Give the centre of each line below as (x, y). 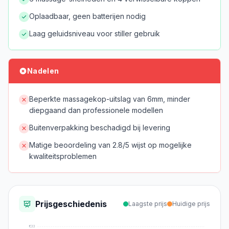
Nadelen (43, 71)
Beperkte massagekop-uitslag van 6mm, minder (110, 99)
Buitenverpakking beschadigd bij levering (100, 128)
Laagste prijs (148, 204)
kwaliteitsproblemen (63, 156)
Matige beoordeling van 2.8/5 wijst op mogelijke (110, 145)
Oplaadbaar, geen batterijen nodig (87, 16)
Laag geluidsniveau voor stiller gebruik (95, 33)
